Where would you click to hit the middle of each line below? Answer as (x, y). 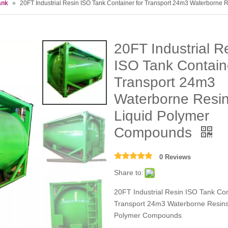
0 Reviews (175, 157)
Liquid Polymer (161, 116)
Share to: (129, 173)
